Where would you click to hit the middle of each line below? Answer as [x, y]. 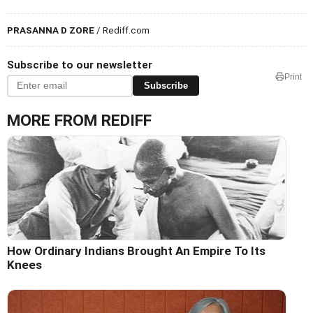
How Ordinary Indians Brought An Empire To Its [136, 250]
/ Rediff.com [122, 30]
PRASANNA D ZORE [51, 30]
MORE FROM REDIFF [79, 120]
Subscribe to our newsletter [80, 65]
